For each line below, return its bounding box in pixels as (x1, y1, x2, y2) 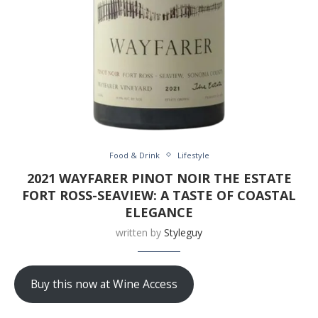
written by (116, 225, 164, 239)
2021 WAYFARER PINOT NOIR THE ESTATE (26, 169, 292, 187)
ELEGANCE (125, 203, 193, 221)
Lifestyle (177, 149, 209, 160)
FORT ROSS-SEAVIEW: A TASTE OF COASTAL (22, 186, 296, 204)
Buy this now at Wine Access (30, 276, 177, 292)
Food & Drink (109, 149, 160, 160)
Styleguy (164, 225, 202, 239)
